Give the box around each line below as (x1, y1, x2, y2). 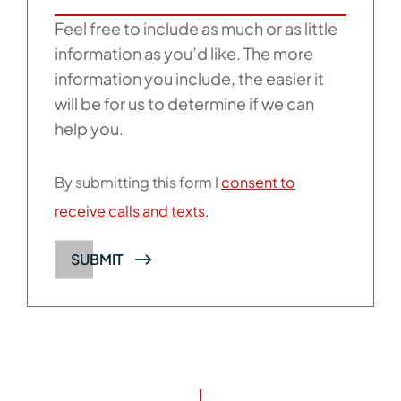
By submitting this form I (55, 173, 221, 192)
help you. (55, 118, 124, 139)
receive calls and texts (55, 201, 205, 220)
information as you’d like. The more (55, 43, 313, 64)
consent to (221, 173, 295, 192)
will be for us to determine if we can (55, 93, 314, 114)
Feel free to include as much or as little (55, 18, 337, 38)
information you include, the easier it (55, 68, 324, 89)
